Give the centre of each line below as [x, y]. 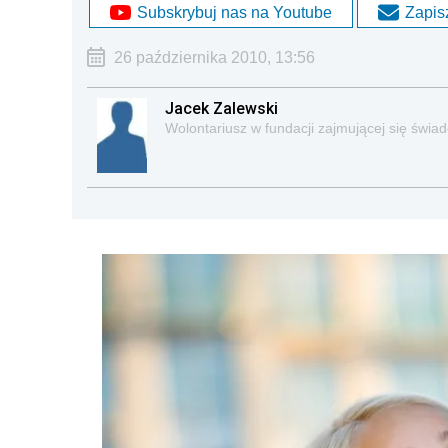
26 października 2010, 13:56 [214, 57]
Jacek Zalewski [222, 108]
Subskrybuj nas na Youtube [234, 12]
